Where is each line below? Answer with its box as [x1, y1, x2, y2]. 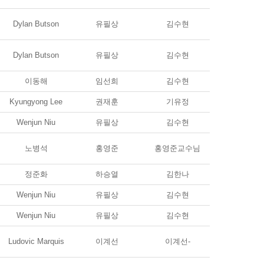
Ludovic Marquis [8, 237, 64, 246]
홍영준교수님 [154, 144, 200, 153]
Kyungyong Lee [9, 97, 62, 106]
